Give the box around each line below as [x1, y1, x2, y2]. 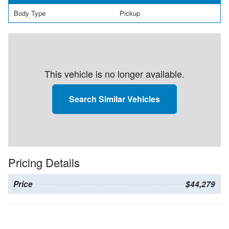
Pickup [120, 8, 140, 18]
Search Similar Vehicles [69, 93, 160, 105]
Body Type [14, 8, 45, 18]
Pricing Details [8, 154, 80, 171]
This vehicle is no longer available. [44, 67, 185, 81]
